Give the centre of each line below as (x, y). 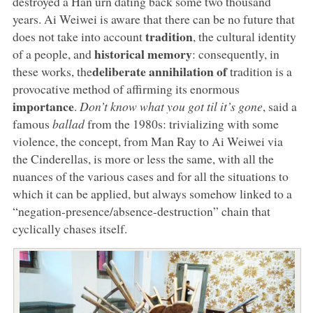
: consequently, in (235, 53)
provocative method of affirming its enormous (126, 88)
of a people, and (53, 53)
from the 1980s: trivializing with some (181, 123)
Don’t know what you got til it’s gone (171, 106)
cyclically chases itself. (70, 228)
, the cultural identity (244, 36)
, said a (279, 106)
